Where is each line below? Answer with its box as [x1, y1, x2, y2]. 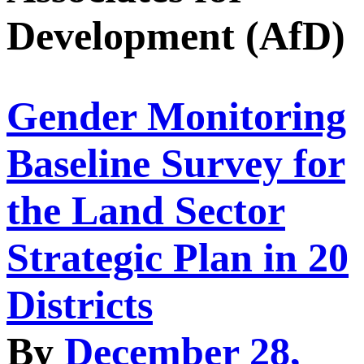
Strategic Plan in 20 [6, 235, 349, 281]
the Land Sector [6, 188, 285, 234]
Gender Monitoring [6, 93, 346, 140]
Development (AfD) [6, 12, 345, 58]
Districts [6, 282, 153, 328]
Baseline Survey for [6, 141, 345, 187]
